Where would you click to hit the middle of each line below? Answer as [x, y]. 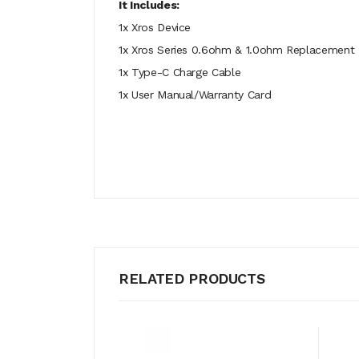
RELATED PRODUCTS [192, 278]
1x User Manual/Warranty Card [195, 95]
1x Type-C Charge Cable [180, 72]
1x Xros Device [155, 27]
